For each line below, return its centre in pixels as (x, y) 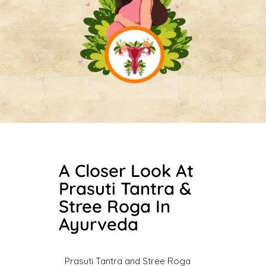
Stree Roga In (115, 206)
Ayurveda (99, 224)
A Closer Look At (126, 170)
